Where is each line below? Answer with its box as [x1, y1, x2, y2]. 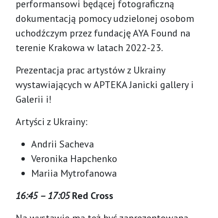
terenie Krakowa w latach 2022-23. [16, 41, 163, 54]
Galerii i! [16, 92, 52, 106]
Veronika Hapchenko [31, 152, 117, 165]
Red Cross [72, 189, 113, 202]
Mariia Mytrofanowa [31, 166, 117, 180]
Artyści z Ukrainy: [16, 115, 88, 128]
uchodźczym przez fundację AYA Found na [16, 26, 190, 39]
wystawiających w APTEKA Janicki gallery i [16, 78, 194, 91]
